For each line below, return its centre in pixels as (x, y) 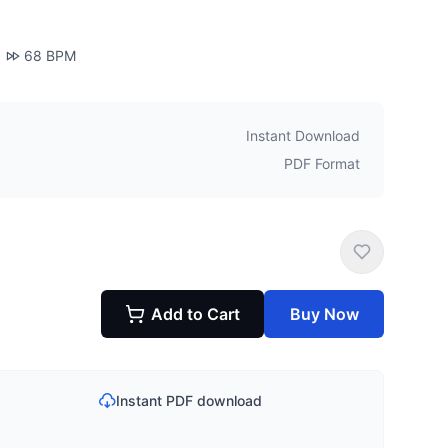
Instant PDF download (189, 400)
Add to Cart (195, 314)
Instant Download (303, 135)
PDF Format (322, 163)
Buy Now (324, 314)
